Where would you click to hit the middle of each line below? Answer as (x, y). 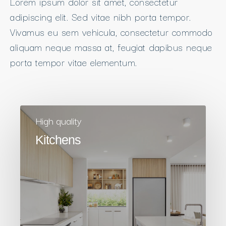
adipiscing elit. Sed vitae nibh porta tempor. (101, 16)
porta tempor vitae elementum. (75, 62)
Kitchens (58, 139)
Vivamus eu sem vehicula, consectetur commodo (111, 32)
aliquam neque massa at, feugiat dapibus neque (111, 47)
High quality (59, 120)
